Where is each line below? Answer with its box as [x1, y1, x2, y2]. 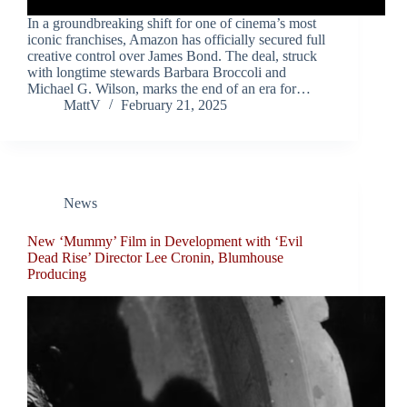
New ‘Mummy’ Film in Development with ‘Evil [27, 233, 303, 250]
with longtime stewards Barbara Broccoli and [27, 65, 286, 81]
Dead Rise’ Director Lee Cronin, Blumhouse [27, 250, 283, 266]
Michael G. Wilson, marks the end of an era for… [27, 81, 311, 97]
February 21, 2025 [121, 97, 227, 114]
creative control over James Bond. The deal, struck [27, 48, 317, 65]
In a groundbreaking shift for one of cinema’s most [27, 15, 316, 32]
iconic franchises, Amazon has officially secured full [27, 32, 325, 48]
